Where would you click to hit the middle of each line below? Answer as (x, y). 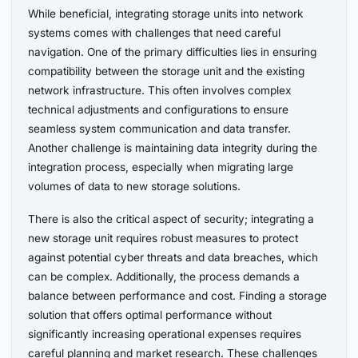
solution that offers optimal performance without (150, 315)
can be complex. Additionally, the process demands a (164, 277)
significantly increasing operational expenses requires (165, 334)
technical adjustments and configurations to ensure (159, 109)
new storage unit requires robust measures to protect (163, 239)
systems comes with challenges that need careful (155, 32)
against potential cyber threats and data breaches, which (173, 258)
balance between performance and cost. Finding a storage (178, 296)
